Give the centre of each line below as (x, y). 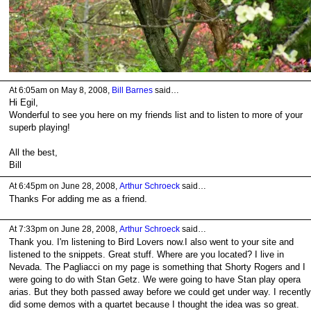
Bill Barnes (132, 91)
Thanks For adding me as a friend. (78, 199)
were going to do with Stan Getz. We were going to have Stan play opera (154, 279)
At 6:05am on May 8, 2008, (60, 91)
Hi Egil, (23, 103)
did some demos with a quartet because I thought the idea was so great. (154, 304)
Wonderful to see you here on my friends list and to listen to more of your (155, 115)
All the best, (33, 153)
